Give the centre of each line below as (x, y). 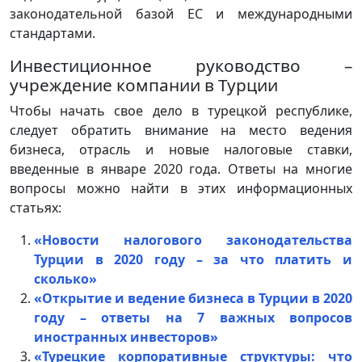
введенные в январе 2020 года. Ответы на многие (181, 168)
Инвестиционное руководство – (181, 65)
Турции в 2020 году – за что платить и (193, 259)
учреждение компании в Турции (144, 84)
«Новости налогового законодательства (193, 240)
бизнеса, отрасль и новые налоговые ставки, (181, 149)
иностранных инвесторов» (126, 337)
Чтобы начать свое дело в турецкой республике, (181, 110)
